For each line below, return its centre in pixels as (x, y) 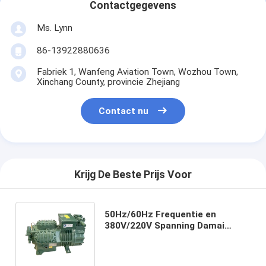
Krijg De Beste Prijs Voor (133, 175)
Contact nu (124, 111)
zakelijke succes (140, 248)
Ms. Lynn (54, 28)
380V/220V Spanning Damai (164, 225)
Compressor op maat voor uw (170, 237)
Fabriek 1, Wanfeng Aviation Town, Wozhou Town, (137, 72)
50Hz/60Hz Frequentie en (160, 214)
